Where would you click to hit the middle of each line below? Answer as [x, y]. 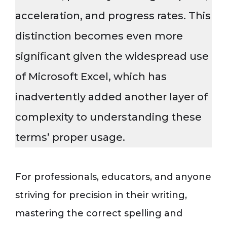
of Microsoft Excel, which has [91, 77]
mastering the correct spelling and [99, 213]
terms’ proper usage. [70, 137]
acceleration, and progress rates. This [113, 16]
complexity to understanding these [108, 117]
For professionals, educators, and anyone [113, 177]
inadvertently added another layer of [111, 97]
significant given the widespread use [112, 56]
